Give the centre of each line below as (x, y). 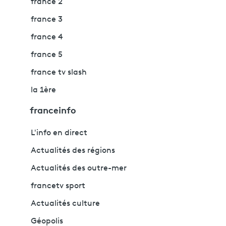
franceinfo (53, 109)
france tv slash (59, 72)
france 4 (47, 37)
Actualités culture (65, 204)
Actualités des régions (73, 151)
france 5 (47, 55)
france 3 (47, 19)
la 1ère (43, 90)
